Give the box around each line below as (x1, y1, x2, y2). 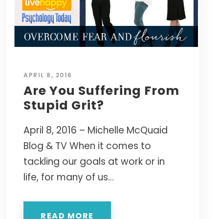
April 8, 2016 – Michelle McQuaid (23, 124, 168, 137)
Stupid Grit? (23, 97, 105, 114)
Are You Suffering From (23, 82, 180, 100)
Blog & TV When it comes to (23, 139, 152, 153)
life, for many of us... (23, 171, 114, 184)
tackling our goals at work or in (23, 155, 165, 169)
